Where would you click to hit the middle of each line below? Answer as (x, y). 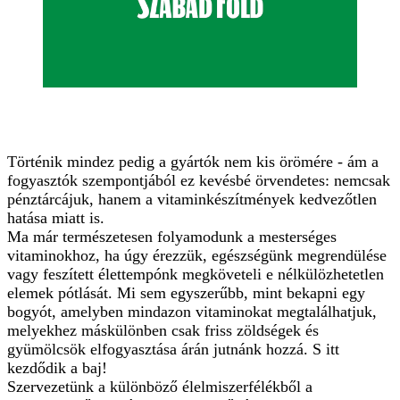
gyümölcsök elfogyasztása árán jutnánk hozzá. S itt (173, 349)
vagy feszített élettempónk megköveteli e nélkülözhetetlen (196, 274)
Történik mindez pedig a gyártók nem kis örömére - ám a (193, 161)
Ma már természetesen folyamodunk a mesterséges (172, 236)
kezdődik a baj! (57, 367)
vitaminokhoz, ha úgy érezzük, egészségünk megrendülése (197, 255)
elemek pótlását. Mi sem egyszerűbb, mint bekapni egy (186, 292)
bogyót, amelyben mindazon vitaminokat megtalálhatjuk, (192, 311)
